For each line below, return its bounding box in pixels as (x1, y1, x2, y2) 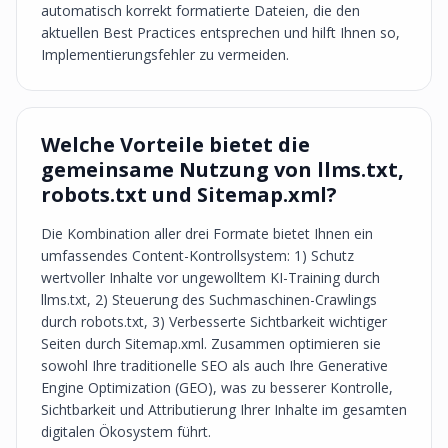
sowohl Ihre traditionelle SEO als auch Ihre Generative (41, 356, 388, 375)
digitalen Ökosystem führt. (41, 422, 211, 441)
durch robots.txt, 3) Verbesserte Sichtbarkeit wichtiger (41, 312, 387, 331)
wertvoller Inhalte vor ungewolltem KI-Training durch (41, 268, 380, 287)
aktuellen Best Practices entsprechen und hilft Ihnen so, (41, 23, 400, 42)
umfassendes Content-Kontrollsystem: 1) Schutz (41, 246, 354, 265)
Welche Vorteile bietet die (41, 131, 310, 158)
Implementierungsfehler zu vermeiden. (41, 45, 289, 64)
